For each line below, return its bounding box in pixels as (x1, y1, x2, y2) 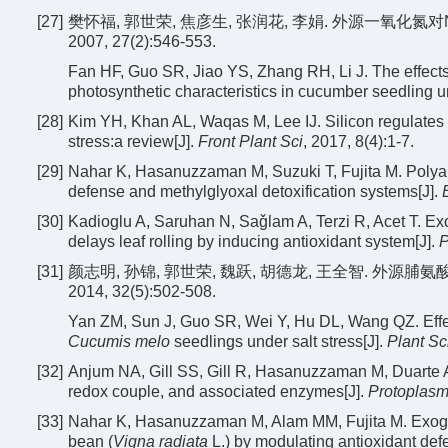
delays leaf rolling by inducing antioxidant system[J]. (68, 233, 439, 250)
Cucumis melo (68, 333, 170, 350)
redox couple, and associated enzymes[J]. (68, 383, 368, 400)
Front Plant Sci (198, 133, 303, 150)
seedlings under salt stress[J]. (170, 333, 387, 350)
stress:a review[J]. (68, 133, 198, 150)
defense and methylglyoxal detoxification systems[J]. (68, 183, 442, 200)
